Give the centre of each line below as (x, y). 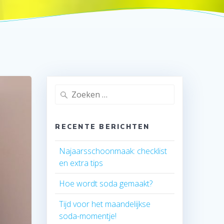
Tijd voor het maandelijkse (105, 204)
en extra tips (81, 163)
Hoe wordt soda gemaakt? (106, 183)
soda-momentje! (88, 216)
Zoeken (68, 90)
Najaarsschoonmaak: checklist (113, 151)
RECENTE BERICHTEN (102, 126)
